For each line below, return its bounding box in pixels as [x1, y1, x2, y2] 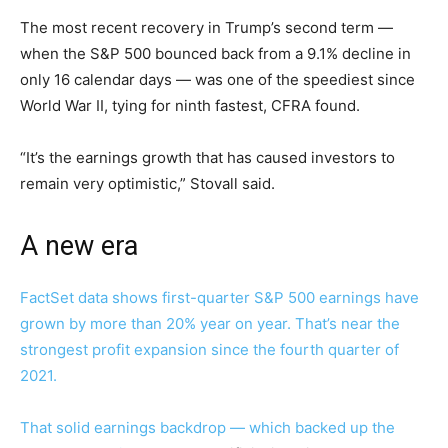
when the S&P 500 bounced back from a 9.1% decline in [20, 44, 411, 64]
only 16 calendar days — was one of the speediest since [20, 70, 415, 90]
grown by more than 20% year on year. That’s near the [20, 314, 400, 334]
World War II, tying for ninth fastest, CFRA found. [20, 96, 360, 116]
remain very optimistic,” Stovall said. [20, 174, 275, 194]
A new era [20, 230, 138, 263]
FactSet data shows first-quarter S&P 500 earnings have [20, 288, 419, 308]
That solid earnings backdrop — [20, 418, 249, 438]
